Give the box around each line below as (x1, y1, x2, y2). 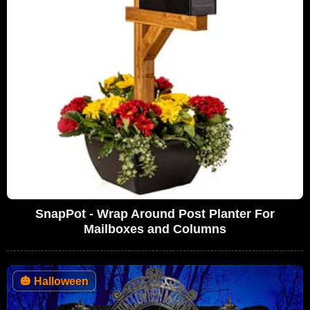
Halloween (31, 275, 89, 287)
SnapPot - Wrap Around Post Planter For (35, 206, 275, 221)
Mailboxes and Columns (84, 221, 226, 236)
